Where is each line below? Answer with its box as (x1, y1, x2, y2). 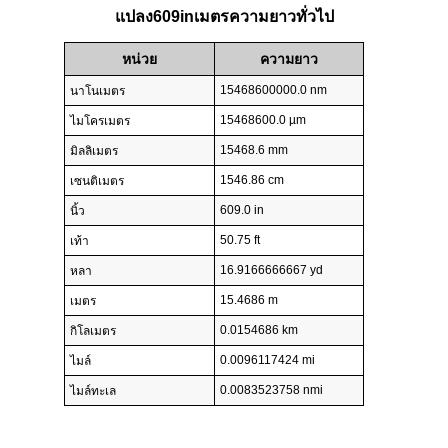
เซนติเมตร (70, 174, 124, 189)
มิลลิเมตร (70, 144, 118, 159)
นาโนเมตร (70, 84, 125, 99)
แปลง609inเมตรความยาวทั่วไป (114, 8, 334, 26)
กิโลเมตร (70, 324, 116, 339)
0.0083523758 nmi (220, 383, 323, 398)
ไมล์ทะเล (70, 384, 116, 399)
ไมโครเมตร (70, 114, 130, 129)
